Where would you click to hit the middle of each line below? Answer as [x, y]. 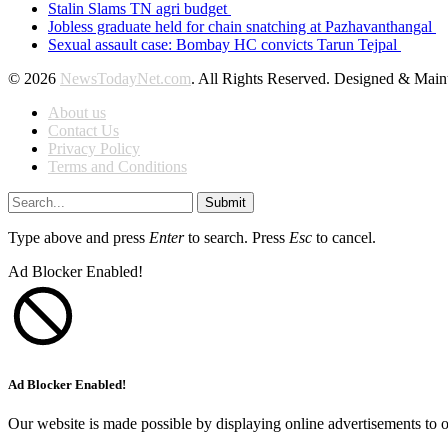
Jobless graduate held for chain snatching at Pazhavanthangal [242, 26]
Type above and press [78, 237]
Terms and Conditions [117, 166]
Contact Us [83, 130]
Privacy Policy [94, 148]
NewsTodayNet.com [125, 78]
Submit [225, 202]
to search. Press [236, 237]
